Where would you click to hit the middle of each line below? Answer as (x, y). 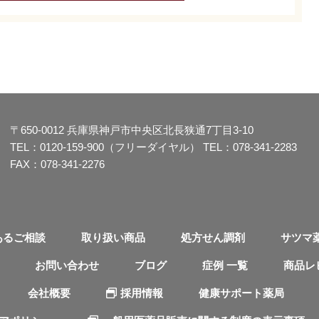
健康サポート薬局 (241, 293)
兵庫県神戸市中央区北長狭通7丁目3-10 (159, 130)
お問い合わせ (67, 265)
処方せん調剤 (213, 237)
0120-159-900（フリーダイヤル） (120, 147)
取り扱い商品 (113, 237)
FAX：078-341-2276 (57, 164)
